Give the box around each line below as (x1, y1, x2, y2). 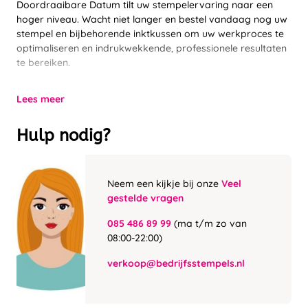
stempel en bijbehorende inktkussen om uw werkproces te (16, 27, 284, 41)
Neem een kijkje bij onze (107, 177, 221, 190)
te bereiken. (16, 56, 70, 69)
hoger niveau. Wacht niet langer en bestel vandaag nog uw (16, 13, 287, 26)
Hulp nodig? (16, 126, 111, 146)
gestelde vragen (107, 192, 184, 205)
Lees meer (16, 93, 65, 106)
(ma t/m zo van (171, 217, 247, 230)
